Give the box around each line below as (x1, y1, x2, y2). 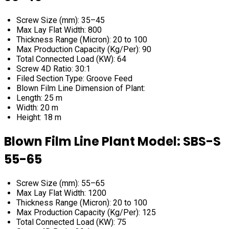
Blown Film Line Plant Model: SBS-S (4, 133, 221, 150)
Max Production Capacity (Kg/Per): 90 (16, 44, 151, 55)
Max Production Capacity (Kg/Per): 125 (16, 208, 156, 218)
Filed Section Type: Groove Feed (16, 74, 132, 84)
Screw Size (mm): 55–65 (16, 178, 105, 189)
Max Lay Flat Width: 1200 (16, 188, 106, 198)
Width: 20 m (16, 103, 58, 113)
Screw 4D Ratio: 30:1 (16, 64, 90, 74)
